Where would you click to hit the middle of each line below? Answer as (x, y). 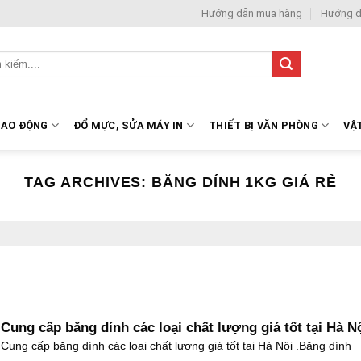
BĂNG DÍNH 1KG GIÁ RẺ (244, 182)
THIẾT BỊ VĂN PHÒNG (263, 125)
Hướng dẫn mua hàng (252, 13)
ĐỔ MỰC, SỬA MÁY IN (129, 125)
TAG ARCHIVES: (88, 182)
